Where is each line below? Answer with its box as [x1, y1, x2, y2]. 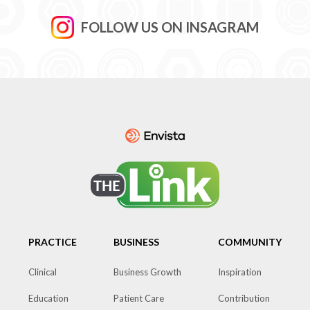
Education [28, 293, 69, 304]
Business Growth [113, 266, 181, 277]
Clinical [28, 266, 57, 277]
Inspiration [217, 266, 262, 277]
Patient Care [113, 293, 164, 304]
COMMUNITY [217, 236, 282, 248]
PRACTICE [28, 236, 77, 248]
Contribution [217, 293, 270, 304]
